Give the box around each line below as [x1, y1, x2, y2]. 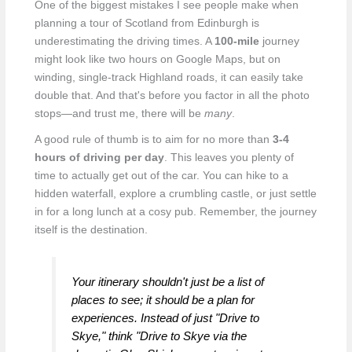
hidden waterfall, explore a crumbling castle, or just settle [34, 188, 317, 200]
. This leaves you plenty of [163, 152, 294, 164]
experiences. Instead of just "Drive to [71, 310, 260, 324]
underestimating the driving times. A [34, 35, 214, 48]
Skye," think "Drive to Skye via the [71, 328, 247, 343]
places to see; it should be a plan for [71, 292, 255, 306]
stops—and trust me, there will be [34, 108, 204, 120]
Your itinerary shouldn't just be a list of [71, 274, 265, 288]
